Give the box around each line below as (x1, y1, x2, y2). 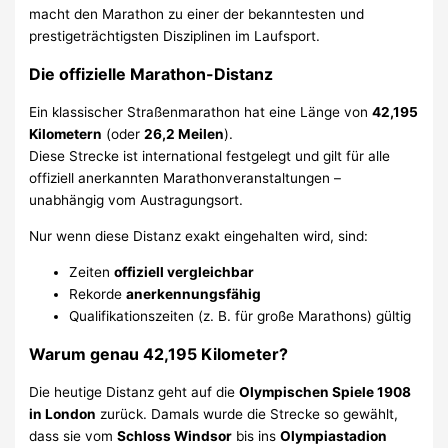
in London (29, 405, 97, 422)
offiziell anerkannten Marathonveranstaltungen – (29, 170, 342, 187)
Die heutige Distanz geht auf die (29, 383, 240, 400)
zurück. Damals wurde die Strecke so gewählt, (96, 405, 399, 422)
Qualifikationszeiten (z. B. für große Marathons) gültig (69, 307, 412, 324)
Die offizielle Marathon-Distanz (29, 64, 274, 85)
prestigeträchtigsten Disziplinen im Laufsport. (29, 28, 321, 45)
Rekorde (69, 285, 127, 302)
